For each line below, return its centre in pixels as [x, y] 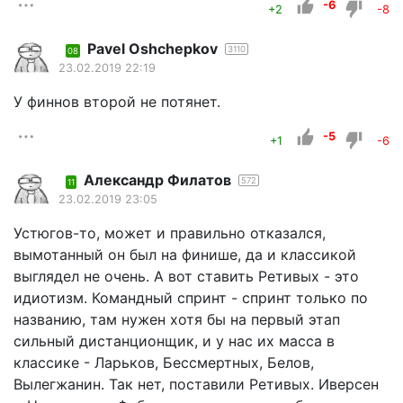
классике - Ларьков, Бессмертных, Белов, [164, 363]
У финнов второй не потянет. [117, 102]
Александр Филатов [157, 180]
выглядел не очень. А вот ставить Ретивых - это [186, 277]
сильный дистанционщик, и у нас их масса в [174, 341]
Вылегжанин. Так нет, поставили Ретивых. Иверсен [196, 385]
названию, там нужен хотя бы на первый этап [177, 320]
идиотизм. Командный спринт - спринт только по [191, 298]
